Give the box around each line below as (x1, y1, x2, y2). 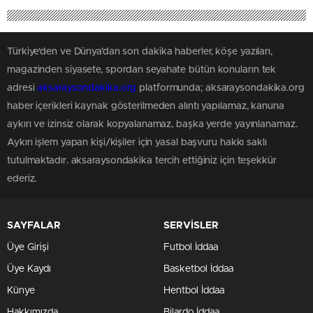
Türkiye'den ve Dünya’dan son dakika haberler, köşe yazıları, (7, 46, 272, 57)
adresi (7, 82, 38, 93)
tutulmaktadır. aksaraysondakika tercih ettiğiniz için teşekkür (7, 155, 277, 166)
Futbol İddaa (163, 242, 218, 252)
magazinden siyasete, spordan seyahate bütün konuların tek (7, 64, 277, 75)
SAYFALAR (7, 220, 61, 231)
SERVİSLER (163, 220, 219, 231)
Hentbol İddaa (163, 285, 224, 296)
